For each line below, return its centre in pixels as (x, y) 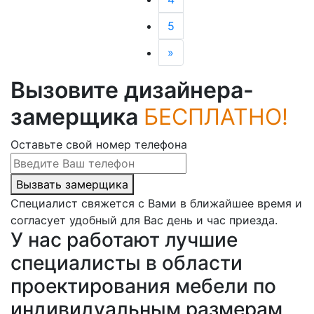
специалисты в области (127, 262)
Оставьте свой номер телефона (99, 144)
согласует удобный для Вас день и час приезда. (144, 220)
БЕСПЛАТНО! (216, 116)
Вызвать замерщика (72, 184)
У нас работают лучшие (124, 239)
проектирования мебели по (143, 286)
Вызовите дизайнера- (132, 90)
